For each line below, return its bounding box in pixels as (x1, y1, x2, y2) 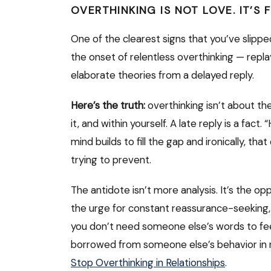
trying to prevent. (71, 153, 151, 167)
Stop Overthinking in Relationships (71, 256, 225, 270)
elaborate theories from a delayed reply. (71, 68, 254, 82)
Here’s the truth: (71, 99, 145, 113)
